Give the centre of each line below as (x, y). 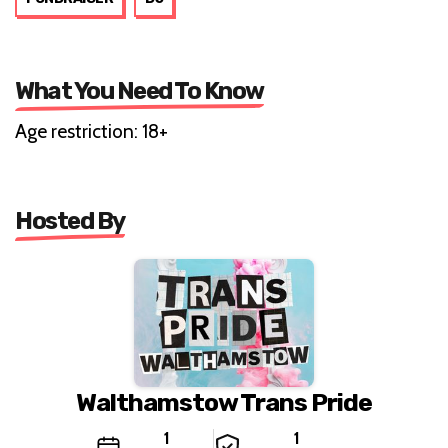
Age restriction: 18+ (91, 131)
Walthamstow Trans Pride (224, 402)
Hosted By (70, 220)
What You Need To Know (139, 90)
